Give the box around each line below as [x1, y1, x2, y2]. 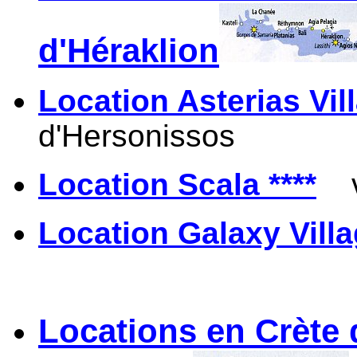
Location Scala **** [38, 167, 316, 202]
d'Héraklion [38, 31, 219, 69]
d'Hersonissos [38, 118, 235, 153]
